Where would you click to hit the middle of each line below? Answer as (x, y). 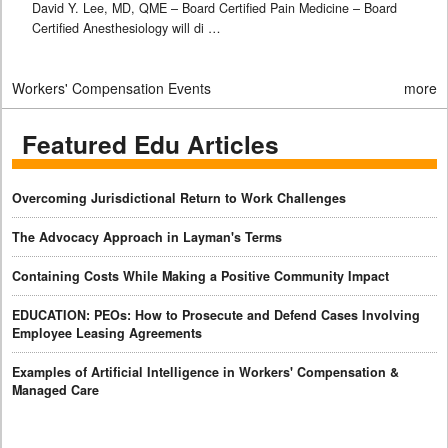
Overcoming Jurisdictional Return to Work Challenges (179, 197)
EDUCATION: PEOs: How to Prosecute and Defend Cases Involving (216, 314)
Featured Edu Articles (150, 143)
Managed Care (55, 389)
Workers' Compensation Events (111, 87)
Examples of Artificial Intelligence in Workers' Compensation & (205, 371)
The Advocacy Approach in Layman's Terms (147, 236)
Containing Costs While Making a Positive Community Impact (200, 275)
